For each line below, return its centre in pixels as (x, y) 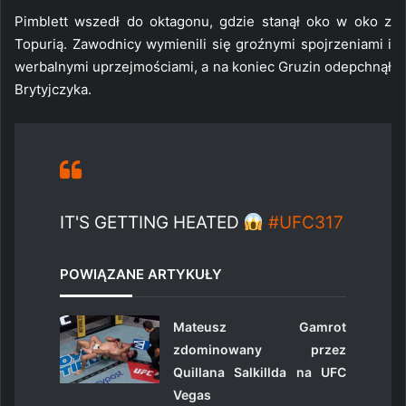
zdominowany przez (260, 349)
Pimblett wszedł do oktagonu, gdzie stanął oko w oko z (203, 21)
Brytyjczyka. (53, 89)
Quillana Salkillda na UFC (260, 372)
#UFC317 (305, 222)
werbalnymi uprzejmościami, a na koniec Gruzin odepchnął (203, 66)
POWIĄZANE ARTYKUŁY (141, 274)
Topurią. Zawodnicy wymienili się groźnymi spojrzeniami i (203, 43)
